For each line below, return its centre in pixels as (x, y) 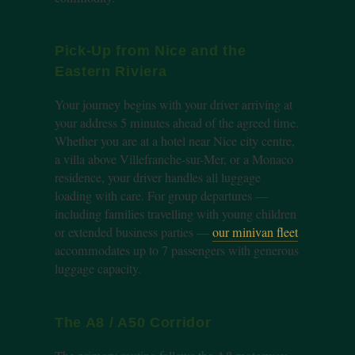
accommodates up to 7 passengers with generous (176, 251)
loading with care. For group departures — (161, 196)
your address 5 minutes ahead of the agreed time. (176, 123)
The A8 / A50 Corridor (133, 322)
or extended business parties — (133, 233)
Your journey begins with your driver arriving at (173, 105)
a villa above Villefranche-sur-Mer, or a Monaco (174, 160)
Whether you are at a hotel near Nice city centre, (174, 141)
